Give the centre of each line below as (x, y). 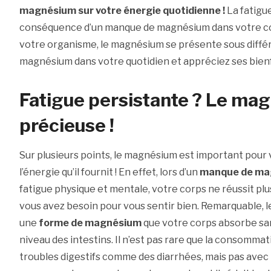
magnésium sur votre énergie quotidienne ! (122, 11)
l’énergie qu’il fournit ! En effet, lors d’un (109, 172)
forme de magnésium (90, 223)
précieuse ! (66, 126)
